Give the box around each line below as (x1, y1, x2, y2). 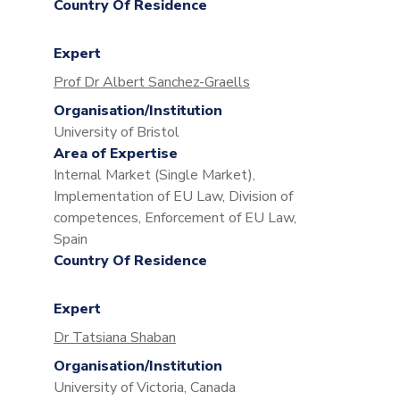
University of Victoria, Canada (54, 378, 236, 397)
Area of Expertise (54, 144, 178, 163)
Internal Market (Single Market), (54, 165, 255, 185)
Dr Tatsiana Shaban (54, 328, 176, 347)
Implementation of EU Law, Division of (54, 187, 293, 206)
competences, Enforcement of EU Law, (54, 208, 296, 228)
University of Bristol (54, 122, 179, 142)
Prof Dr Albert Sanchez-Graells (54, 72, 250, 92)
